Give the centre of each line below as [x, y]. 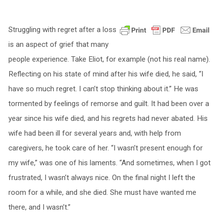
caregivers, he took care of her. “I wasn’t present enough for [105, 148]
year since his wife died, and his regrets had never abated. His [108, 118]
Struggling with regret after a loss [62, 30]
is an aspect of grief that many [58, 44]
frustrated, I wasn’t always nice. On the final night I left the [102, 178]
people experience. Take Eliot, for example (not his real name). [109, 59]
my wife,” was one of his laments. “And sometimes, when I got [109, 163]
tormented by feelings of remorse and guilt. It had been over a [109, 104]
